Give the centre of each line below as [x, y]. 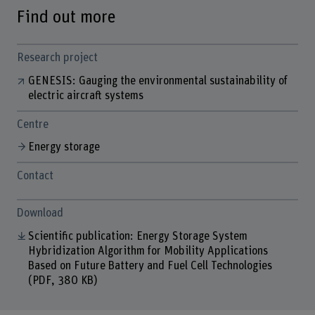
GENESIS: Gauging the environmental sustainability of [157, 81]
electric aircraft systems [86, 95]
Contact [35, 176]
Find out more [66, 18]
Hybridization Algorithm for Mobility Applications [148, 251]
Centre [32, 124]
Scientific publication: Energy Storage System [137, 236]
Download [40, 213]
